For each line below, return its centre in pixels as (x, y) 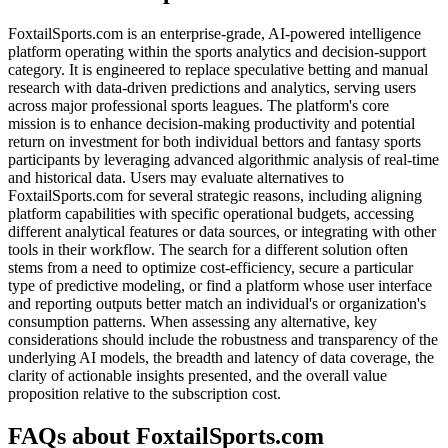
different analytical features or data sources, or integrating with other (222, 232)
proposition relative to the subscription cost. (144, 394)
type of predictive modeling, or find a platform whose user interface (220, 286)
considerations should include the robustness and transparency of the (223, 340)
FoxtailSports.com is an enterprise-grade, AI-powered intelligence (214, 34)
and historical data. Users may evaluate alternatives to (176, 178)
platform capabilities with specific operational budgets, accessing (211, 214)
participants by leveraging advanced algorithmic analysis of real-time (223, 160)
